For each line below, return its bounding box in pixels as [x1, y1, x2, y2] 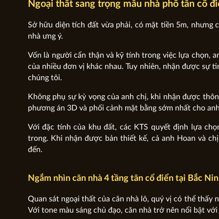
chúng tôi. [27, 73, 62, 82]
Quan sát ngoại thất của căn [27, 195, 125, 203]
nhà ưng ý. [27, 32, 63, 40]
